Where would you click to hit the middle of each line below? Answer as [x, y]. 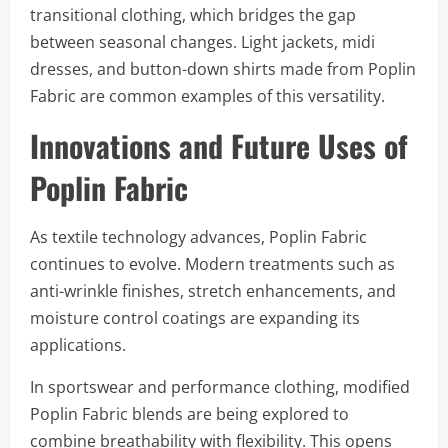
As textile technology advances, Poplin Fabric [198, 237]
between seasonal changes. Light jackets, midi [202, 42]
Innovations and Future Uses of [219, 145]
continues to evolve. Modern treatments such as [212, 264]
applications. [78, 345]
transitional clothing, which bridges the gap [193, 15]
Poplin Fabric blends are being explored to [189, 414]
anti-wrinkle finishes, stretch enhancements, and [213, 291]
